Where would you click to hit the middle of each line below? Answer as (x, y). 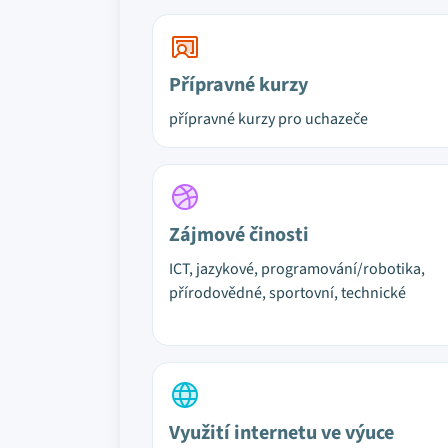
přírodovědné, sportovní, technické (287, 293)
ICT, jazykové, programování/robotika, (297, 269)
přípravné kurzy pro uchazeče (268, 119)
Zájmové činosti (239, 235)
